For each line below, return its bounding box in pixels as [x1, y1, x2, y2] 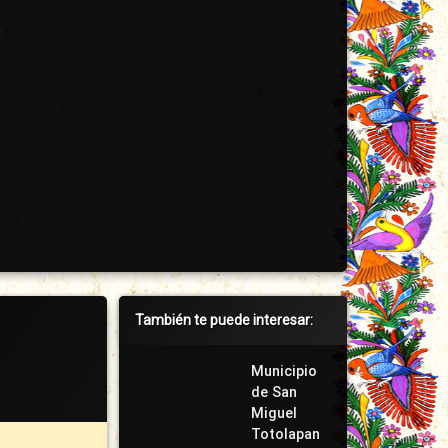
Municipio [250, 363, 317, 380]
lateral [118, 330, 178, 354]
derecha [118, 361, 193, 385]
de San [250, 384, 297, 401]
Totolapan [250, 426, 320, 443]
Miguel [250, 405, 297, 422]
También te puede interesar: [134, 312, 313, 328]
